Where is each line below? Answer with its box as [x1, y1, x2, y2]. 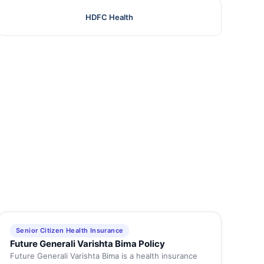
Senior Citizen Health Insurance [15, 226, 124, 235]
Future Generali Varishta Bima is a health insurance [9, 251, 197, 261]
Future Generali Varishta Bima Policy [9, 238, 165, 250]
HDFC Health [85, 12, 134, 22]
